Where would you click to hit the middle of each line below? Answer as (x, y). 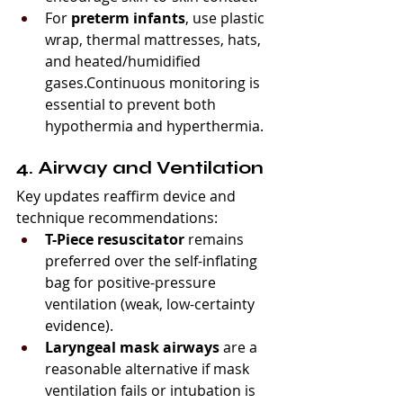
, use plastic (227, 18)
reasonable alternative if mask (149, 368)
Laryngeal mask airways (132, 347)
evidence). (79, 325)
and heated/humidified (125, 61)
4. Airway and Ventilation (140, 167)
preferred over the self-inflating (153, 260)
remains (216, 239)
